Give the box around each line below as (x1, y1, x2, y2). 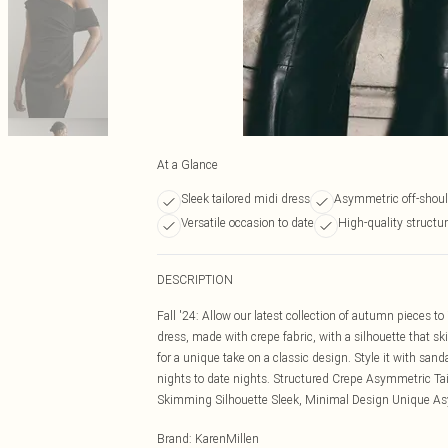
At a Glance (157, 157, 218, 172)
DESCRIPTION (157, 272, 233, 287)
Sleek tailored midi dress (181, 191, 310, 206)
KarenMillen (195, 431, 259, 446)
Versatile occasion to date (181, 215, 314, 230)
